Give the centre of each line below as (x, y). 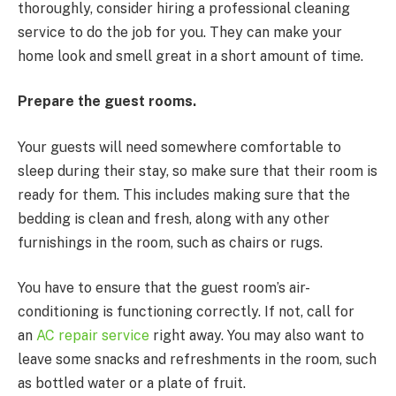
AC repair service (93, 336)
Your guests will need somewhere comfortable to (179, 147)
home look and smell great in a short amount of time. (190, 56)
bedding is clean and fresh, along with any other (174, 218)
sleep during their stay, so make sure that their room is (198, 171)
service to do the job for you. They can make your (180, 32)
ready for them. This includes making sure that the (184, 194)
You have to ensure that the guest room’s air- (164, 288)
